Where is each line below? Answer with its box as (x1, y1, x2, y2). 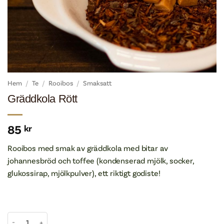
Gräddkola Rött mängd (7, 213, 79, 222)
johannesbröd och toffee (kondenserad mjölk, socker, (7, 155, 194, 165)
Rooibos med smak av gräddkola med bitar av (7, 142, 168, 152)
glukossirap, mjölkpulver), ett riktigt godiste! (7, 167, 160, 177)
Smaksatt (83, 78, 112, 87)
